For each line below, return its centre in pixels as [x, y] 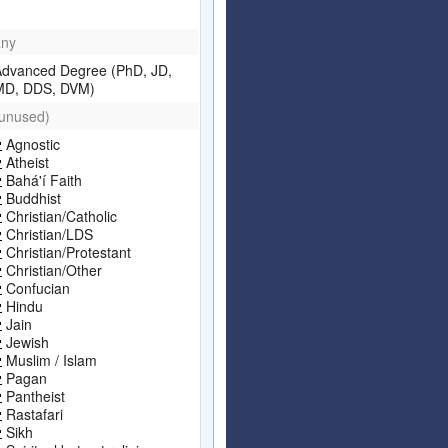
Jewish [25, 341]
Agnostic [31, 143]
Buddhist [31, 197]
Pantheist [33, 395]
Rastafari [32, 413]
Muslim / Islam [49, 359]
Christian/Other [52, 269]
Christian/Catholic [59, 215]
